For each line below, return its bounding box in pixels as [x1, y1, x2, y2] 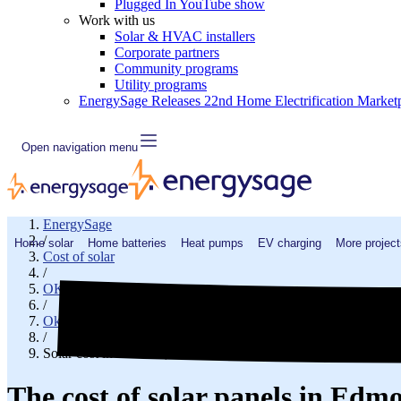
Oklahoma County [43, 313, 148, 328]
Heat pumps [181, 235, 243, 250]
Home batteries [88, 235, 166, 250]
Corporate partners [115, 45, 219, 60]
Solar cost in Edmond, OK [43, 346, 193, 361]
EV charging [258, 235, 321, 250]
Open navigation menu [21, 140, 138, 154]
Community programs [115, 61, 238, 76]
